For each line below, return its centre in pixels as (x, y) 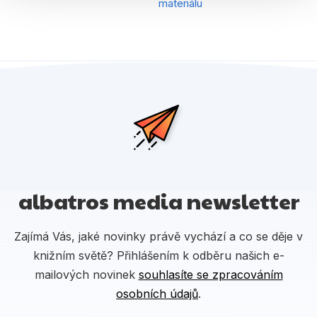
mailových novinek (86, 274)
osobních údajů (157, 293)
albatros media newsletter (158, 200)
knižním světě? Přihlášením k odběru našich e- (158, 255)
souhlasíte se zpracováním (211, 274)
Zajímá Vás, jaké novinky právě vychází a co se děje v (158, 236)
